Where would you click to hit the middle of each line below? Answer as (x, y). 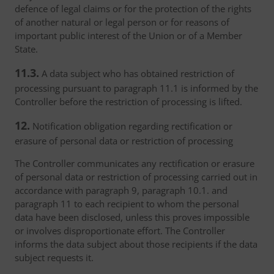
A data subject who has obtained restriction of (137, 73)
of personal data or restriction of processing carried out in (136, 177)
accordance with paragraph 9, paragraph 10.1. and (121, 190)
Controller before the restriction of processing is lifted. (128, 102)
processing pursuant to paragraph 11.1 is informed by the (136, 88)
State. (26, 49)
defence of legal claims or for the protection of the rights (133, 9)
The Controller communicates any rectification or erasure (135, 163)
